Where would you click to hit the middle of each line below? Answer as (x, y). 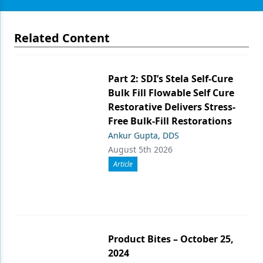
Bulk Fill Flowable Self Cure (171, 93)
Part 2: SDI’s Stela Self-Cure (171, 79)
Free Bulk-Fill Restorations (170, 121)
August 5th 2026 (140, 149)
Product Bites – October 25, (171, 239)
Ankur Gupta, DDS (144, 135)
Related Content (62, 38)
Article (123, 164)
